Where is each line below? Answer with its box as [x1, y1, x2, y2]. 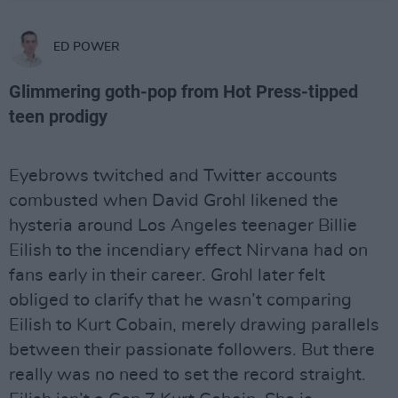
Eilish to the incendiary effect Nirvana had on [9, 242, 368, 259]
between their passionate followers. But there [9, 341, 375, 359]
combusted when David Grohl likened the [9, 192, 338, 210]
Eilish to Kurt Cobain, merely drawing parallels [9, 316, 379, 334]
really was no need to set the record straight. [9, 366, 366, 384]
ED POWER [53, 41, 120, 53]
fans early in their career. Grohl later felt [9, 267, 325, 284]
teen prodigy [9, 106, 107, 127]
